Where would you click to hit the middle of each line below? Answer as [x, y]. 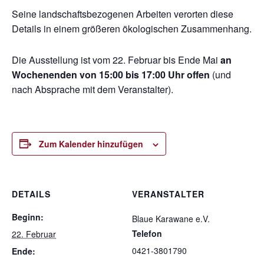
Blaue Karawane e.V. [171, 218]
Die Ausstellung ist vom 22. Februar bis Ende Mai [115, 60]
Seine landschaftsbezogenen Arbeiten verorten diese [123, 14]
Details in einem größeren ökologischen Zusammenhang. [132, 28]
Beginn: [28, 217]
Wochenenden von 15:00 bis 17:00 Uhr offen [111, 74]
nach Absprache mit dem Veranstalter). [93, 89]
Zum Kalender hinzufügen [91, 143]
